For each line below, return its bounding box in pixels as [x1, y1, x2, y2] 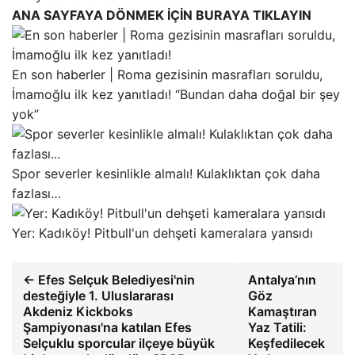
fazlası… [12, 185, 61, 201]
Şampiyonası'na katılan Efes [23, 319, 192, 335]
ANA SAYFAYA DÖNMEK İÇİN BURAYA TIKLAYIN [12, 6, 311, 23]
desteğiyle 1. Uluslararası [23, 287, 174, 303]
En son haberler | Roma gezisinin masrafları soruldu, [12, 66, 323, 82]
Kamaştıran [248, 303, 318, 319]
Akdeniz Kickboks [23, 303, 133, 319]
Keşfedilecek [248, 334, 326, 351]
